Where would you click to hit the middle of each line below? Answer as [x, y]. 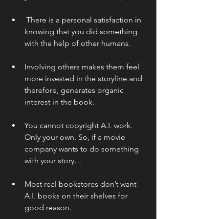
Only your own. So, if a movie [76, 137]
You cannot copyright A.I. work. [79, 125]
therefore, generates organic [75, 90]
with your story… [53, 160]
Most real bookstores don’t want [81, 184]
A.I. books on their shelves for [77, 196]
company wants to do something [83, 149]
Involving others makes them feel [83, 66]
